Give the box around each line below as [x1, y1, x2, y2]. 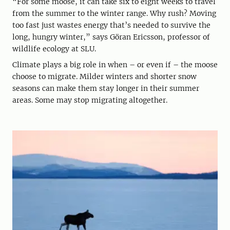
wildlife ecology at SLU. [12, 44, 96, 53]
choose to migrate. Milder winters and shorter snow [12, 71, 197, 81]
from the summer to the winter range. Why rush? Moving [12, 8, 216, 18]
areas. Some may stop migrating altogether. [12, 95, 167, 105]
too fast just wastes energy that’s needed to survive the [12, 20, 210, 30]
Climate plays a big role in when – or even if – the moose [12, 60, 218, 69]
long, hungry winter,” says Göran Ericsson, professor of [12, 32, 210, 42]
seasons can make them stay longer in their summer [12, 83, 199, 93]
